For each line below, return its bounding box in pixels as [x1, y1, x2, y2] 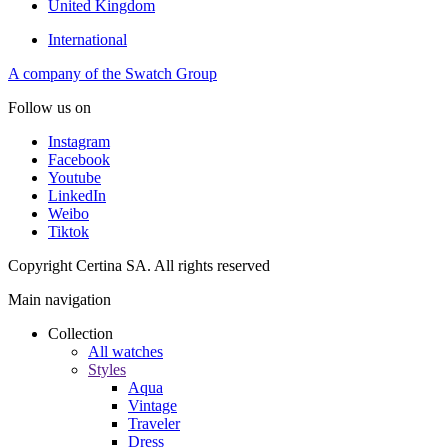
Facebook [48, 150, 110, 168]
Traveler [128, 414, 180, 432]
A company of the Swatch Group [8, 64, 217, 82]
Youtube [48, 168, 101, 186]
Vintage [128, 396, 177, 414]
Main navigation [8, 290, 111, 308]
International [48, 30, 127, 48]
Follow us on [8, 98, 91, 116]
